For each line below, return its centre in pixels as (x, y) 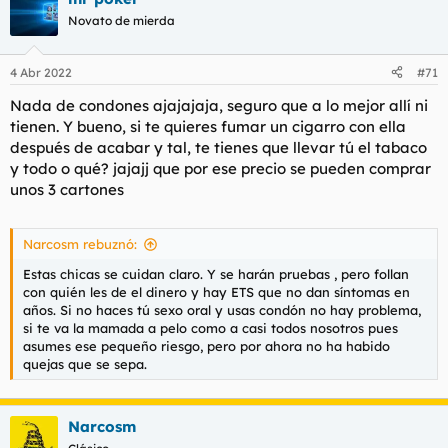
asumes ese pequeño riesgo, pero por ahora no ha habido (206, 346)
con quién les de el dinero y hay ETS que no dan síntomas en (216, 292)
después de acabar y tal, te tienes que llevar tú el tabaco (218, 147)
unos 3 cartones (67, 189)
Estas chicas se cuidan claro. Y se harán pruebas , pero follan (216, 274)
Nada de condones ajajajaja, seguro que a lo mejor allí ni (219, 105)
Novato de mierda (121, 20)
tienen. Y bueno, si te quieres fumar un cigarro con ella (208, 126)
